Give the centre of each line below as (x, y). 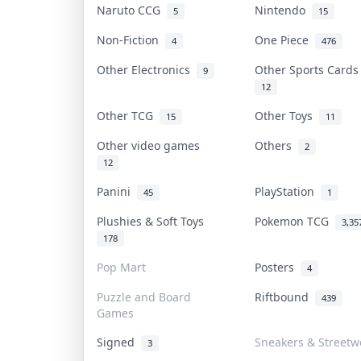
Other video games (151, 145)
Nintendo (283, 10)
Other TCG (128, 115)
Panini (117, 191)
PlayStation (288, 191)
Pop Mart (121, 267)
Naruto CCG (132, 10)
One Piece (285, 39)
